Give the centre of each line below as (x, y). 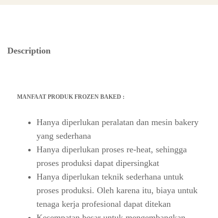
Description (29, 51)
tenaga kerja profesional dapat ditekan (104, 204)
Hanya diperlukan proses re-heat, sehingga (112, 150)
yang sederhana (64, 136)
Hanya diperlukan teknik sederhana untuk (110, 177)
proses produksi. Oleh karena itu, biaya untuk (117, 191)
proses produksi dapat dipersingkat (98, 163)
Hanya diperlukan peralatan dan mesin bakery (118, 122)
